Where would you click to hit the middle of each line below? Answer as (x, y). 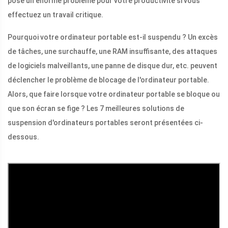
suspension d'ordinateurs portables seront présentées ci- (105, 123)
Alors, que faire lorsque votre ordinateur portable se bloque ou (114, 94)
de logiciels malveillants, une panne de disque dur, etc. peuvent (112, 66)
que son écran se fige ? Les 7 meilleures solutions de (96, 109)
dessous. (23, 137)
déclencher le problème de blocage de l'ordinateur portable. (108, 80)
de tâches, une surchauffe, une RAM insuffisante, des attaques (112, 52)
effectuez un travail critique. (55, 15)
